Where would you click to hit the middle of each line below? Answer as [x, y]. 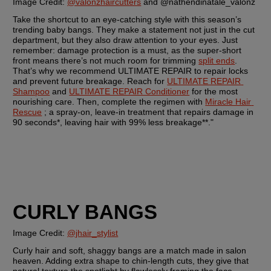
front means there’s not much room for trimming [106, 60]
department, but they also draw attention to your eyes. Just [126, 40]
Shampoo [31, 91]
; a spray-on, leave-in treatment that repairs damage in [148, 112]
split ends [217, 60]
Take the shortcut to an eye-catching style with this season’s [127, 19]
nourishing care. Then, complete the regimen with [109, 101]
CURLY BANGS [85, 212]
